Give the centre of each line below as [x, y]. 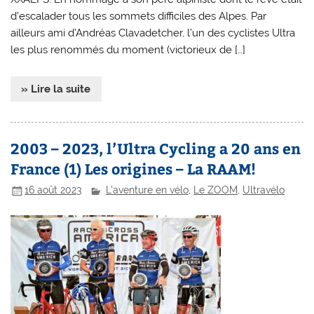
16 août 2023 [53, 190]
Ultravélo [264, 190]
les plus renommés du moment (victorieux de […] [128, 49]
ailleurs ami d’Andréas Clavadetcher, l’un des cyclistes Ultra [153, 33]
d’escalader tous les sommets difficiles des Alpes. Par [139, 16]
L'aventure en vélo [148, 190]
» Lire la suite [56, 89]
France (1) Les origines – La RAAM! [134, 168]
